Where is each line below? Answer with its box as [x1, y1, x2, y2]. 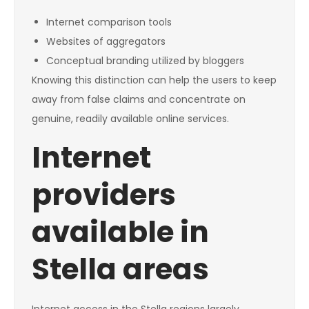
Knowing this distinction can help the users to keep [32, 73, 277, 88]
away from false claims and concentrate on [32, 92, 246, 107]
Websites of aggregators [46, 34, 166, 49]
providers [32, 175, 176, 216]
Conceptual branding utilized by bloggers [46, 54, 244, 68]
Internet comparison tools [46, 15, 172, 30]
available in [32, 212, 209, 253]
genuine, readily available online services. [32, 112, 229, 126]
